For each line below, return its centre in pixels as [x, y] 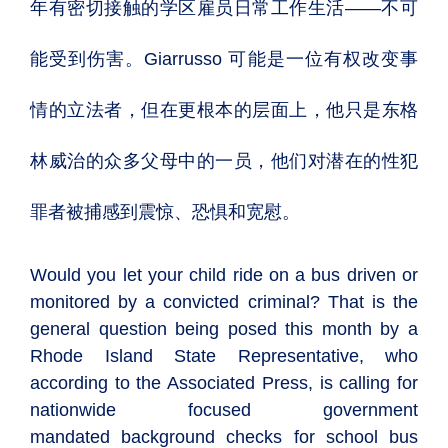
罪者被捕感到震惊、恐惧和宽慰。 [165, 212]
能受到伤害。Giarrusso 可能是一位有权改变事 [224, 59]
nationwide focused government [224, 410]
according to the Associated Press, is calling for [224, 383]
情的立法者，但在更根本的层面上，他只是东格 [224, 110]
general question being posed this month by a [224, 329]
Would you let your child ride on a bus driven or [224, 275]
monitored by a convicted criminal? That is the [224, 302]
